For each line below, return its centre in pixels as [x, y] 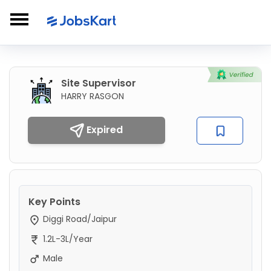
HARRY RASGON [93, 96]
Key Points [54, 202]
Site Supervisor [99, 83]
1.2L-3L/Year [67, 239]
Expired [104, 130]
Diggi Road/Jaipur [79, 219]
